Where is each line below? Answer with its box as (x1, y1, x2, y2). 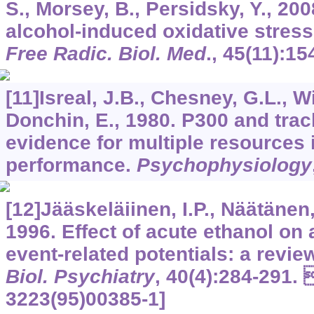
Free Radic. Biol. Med (5, 42, 206, 64)
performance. (5, 153, 137, 176)
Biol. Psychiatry (5, 265, 155, 287)
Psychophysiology (136, 153, 312, 176)
